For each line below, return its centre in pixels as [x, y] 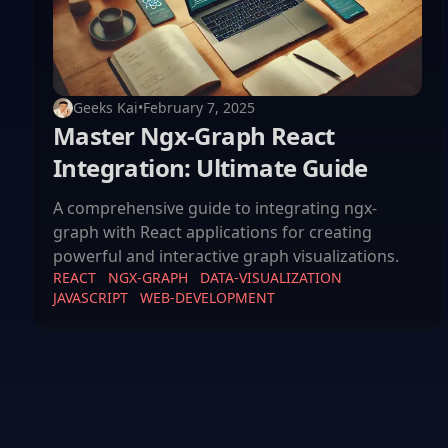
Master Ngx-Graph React [194, 135]
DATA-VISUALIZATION [271, 277]
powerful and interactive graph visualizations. [226, 256]
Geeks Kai [105, 107]
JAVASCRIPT [90, 297]
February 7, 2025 [199, 107]
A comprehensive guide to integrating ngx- [215, 208]
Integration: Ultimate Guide [210, 167]
